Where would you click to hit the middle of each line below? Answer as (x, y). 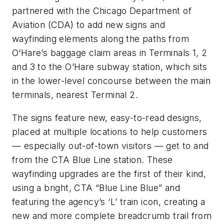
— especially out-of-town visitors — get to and (110, 145)
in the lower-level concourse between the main (111, 81)
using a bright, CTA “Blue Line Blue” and (96, 187)
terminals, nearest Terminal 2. (75, 95)
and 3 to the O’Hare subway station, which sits (110, 67)
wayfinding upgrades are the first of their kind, (109, 173)
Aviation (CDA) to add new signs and (88, 25)
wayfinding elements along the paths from (100, 39)
